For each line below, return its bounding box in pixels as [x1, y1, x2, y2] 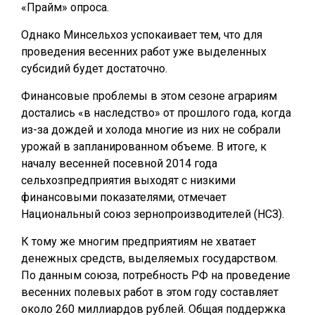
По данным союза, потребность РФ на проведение [21, 269, 290, 282]
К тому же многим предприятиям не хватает [21, 235, 256, 248]
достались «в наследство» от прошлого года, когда [21, 106, 291, 120]
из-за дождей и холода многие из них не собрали [21, 123, 281, 136]
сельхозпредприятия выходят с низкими [21, 174, 236, 187]
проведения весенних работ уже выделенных [21, 45, 266, 58]
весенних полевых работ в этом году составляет [21, 285, 278, 299]
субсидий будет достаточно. [21, 62, 167, 75]
